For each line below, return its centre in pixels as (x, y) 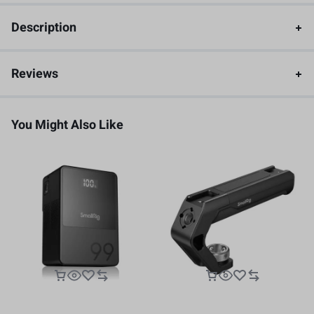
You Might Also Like (67, 125)
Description (44, 28)
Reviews (35, 74)
